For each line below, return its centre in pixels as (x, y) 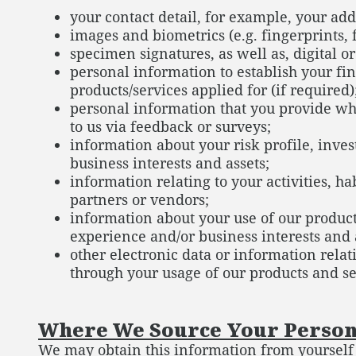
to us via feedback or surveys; (170, 126)
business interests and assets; (170, 163)
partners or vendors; (141, 199)
